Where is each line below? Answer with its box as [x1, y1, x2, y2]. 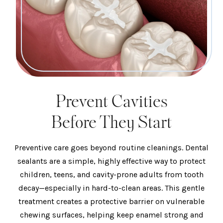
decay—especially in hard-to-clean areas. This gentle [18, 183, 205, 193]
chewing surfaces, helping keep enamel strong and [19, 210, 204, 220]
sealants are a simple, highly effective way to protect [17, 156, 206, 166]
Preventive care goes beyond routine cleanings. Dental [14, 143, 209, 153]
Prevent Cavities [55, 89, 168, 115]
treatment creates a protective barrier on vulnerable [18, 197, 205, 207]
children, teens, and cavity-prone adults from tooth [19, 170, 204, 180]
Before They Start [51, 110, 172, 136]
